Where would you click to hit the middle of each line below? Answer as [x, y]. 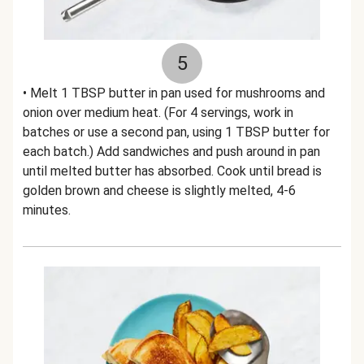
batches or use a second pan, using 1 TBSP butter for [176, 132]
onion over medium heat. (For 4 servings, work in [158, 113]
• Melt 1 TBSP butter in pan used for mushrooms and [174, 93]
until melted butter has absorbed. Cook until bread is [172, 171]
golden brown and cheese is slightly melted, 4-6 [159, 191]
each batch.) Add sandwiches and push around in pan [171, 152]
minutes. [47, 210]
